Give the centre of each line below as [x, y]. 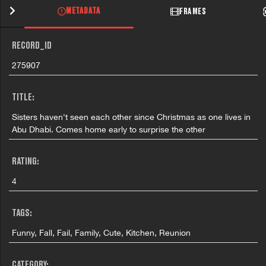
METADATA [83, 11]
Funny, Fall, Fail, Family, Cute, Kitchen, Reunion [102, 232]
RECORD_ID [32, 46]
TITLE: [23, 98]
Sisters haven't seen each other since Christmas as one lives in [132, 117]
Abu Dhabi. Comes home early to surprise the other [109, 129]
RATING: [26, 162]
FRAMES [193, 12]
